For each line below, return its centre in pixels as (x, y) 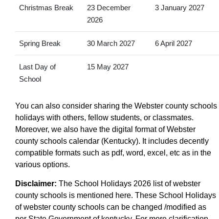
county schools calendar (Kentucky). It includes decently (112, 141)
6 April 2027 (173, 43)
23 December (109, 7)
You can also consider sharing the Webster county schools (116, 106)
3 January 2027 (179, 7)
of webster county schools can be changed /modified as (111, 207)
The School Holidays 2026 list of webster (129, 183)
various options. (43, 164)
